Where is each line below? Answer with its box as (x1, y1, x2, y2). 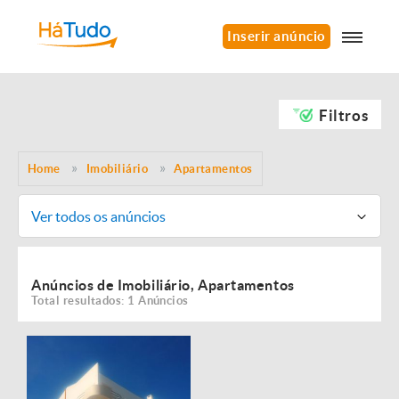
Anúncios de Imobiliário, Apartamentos (31, 277, 295, 293)
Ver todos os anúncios (30, 208, 166, 224)
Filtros (319, 107, 369, 124)
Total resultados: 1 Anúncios (31, 294, 189, 307)
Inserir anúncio (227, 28, 326, 44)
